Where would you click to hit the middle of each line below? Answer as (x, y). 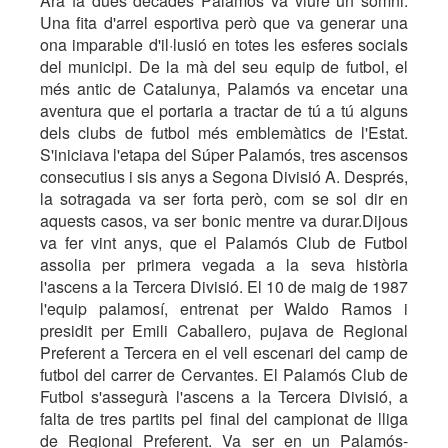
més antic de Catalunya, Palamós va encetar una (224, 88)
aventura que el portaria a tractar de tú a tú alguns (224, 110)
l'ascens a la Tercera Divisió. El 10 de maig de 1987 (224, 286)
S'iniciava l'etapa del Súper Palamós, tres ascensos (224, 154)
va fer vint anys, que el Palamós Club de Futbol (224, 242)
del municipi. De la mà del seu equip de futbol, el (224, 66)
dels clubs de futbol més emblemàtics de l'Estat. (224, 132)
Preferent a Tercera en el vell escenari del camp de (224, 352)
